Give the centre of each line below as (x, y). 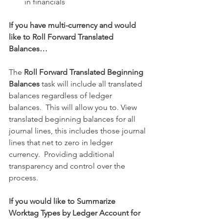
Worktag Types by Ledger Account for (76, 213)
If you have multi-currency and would (73, 25)
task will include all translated (92, 84)
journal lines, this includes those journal (78, 131)
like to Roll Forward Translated (62, 37)
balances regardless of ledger (61, 96)
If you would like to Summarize (63, 201)
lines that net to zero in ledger (62, 142)
